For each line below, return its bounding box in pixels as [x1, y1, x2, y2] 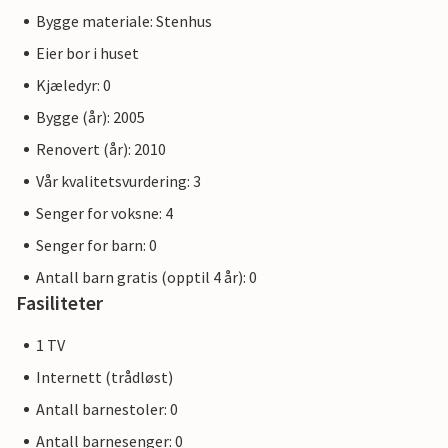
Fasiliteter [16, 290, 103, 316]
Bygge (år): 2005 [36, 107, 145, 128]
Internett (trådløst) [36, 367, 173, 388]
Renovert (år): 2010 [36, 139, 166, 160]
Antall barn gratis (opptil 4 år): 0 [36, 267, 257, 288]
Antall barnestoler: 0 [36, 399, 178, 420]
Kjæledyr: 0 [36, 75, 111, 96]
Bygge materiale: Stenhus [36, 11, 212, 32]
